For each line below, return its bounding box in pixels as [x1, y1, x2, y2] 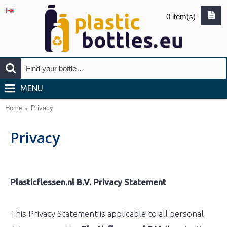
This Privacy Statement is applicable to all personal [10, 209, 204, 218]
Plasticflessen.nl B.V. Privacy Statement [10, 177, 166, 187]
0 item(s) [166, 12, 196, 21]
